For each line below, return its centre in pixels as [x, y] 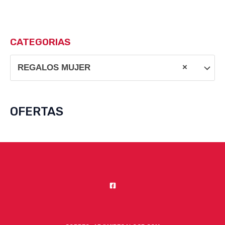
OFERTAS [37, 112]
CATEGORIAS [40, 42]
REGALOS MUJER [54, 68]
